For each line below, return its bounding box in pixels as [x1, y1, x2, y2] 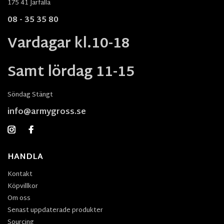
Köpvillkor [7, 180, 38, 192]
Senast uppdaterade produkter [7, 204, 103, 216]
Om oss [7, 192, 30, 204]
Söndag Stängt [7, 88, 53, 101]
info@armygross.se [7, 104, 86, 119]
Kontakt [7, 168, 32, 180]
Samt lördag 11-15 [7, 59, 134, 85]
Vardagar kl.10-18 [7, 31, 130, 57]
